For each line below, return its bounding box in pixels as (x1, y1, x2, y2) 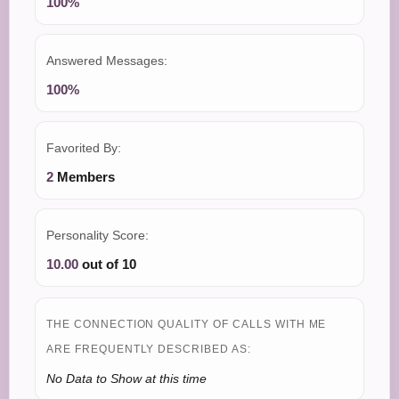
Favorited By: (46, 141, 121, 156)
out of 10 (78, 256, 136, 273)
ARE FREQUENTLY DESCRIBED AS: (46, 343, 251, 356)
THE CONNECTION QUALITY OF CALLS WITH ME (46, 318, 327, 331)
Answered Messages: (46, 53, 167, 69)
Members (53, 169, 115, 185)
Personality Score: (46, 228, 149, 243)
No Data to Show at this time (46, 371, 207, 387)
